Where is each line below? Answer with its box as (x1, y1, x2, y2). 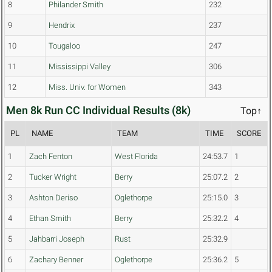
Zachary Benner (29, 255, 83, 265)
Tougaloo (49, 41, 80, 51)
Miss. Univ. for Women (49, 83, 126, 92)
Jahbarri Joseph (29, 234, 84, 244)
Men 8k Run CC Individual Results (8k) (6, 104, 191, 117)
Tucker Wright (29, 172, 76, 182)
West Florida (115, 152, 158, 161)
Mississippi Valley (49, 62, 110, 72)
